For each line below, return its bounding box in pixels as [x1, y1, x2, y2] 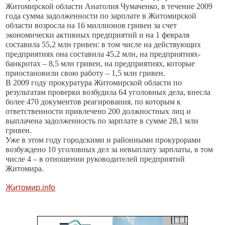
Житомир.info [6, 183, 56, 192]
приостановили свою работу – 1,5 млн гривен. [6, 69, 166, 77]
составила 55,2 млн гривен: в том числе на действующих [6, 40, 201, 49]
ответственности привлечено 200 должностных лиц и [6, 107, 191, 116]
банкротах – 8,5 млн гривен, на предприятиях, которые [6, 59, 195, 68]
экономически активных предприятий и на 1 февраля [6, 31, 190, 39]
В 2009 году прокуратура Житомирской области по [6, 78, 182, 87]
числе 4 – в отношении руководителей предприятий [6, 155, 185, 163]
